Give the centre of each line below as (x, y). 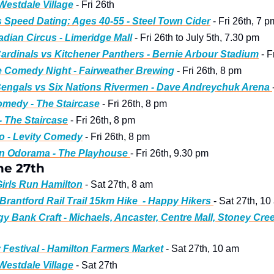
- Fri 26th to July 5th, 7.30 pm (196, 38)
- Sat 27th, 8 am (118, 185)
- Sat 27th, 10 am (201, 249)
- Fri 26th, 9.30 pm (169, 154)
